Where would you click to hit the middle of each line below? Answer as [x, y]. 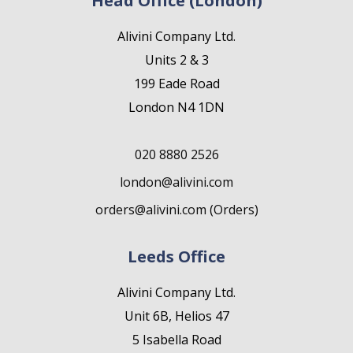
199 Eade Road [176, 84]
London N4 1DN [176, 108]
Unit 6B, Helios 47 [176, 316]
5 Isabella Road [176, 340]
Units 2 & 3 [176, 60]
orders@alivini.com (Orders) [176, 210]
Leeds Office [176, 257]
